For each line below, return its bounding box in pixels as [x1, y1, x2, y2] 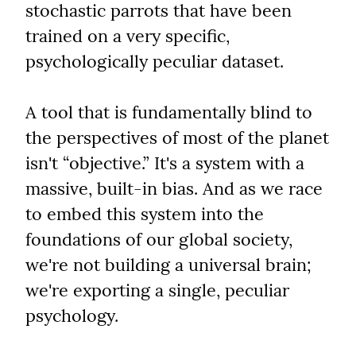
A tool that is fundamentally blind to [25, 101, 312, 124]
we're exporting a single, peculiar [25, 279, 289, 302]
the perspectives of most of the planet [25, 126, 329, 149]
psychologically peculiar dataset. [25, 50, 284, 73]
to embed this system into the [25, 203, 264, 226]
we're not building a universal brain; [25, 253, 311, 277]
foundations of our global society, [25, 228, 292, 251]
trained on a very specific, [25, 25, 230, 48]
